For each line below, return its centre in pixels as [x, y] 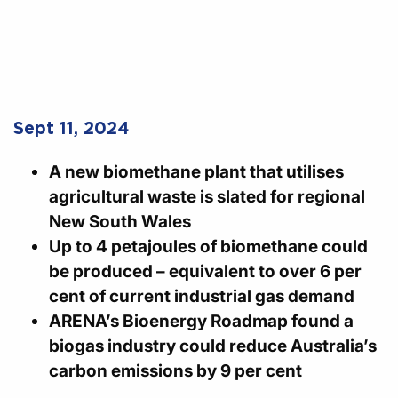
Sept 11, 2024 [71, 128]
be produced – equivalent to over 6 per [205, 271]
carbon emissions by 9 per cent [175, 370]
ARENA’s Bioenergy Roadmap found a [201, 321]
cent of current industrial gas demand [202, 296]
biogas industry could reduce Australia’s [213, 346]
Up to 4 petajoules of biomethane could [208, 246]
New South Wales [120, 221]
